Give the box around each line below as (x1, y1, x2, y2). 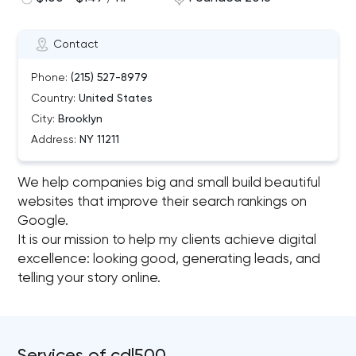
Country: (31, 93, 76, 104)
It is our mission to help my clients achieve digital (17, 234, 317, 247)
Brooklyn (55, 114, 103, 125)
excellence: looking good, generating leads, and (17, 253, 321, 266)
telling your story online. (17, 272, 161, 285)
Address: (31, 134, 77, 145)
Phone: (31, 72, 68, 83)
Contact (53, 39, 99, 50)
